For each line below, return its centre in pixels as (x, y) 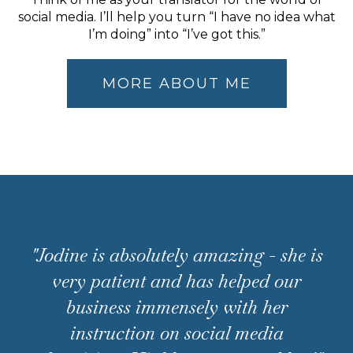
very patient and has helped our (176, 281)
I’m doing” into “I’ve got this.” (176, 34)
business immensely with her (176, 307)
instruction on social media (176, 333)
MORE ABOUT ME (176, 84)
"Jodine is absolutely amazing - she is (176, 255)
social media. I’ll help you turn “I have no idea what (176, 17)
